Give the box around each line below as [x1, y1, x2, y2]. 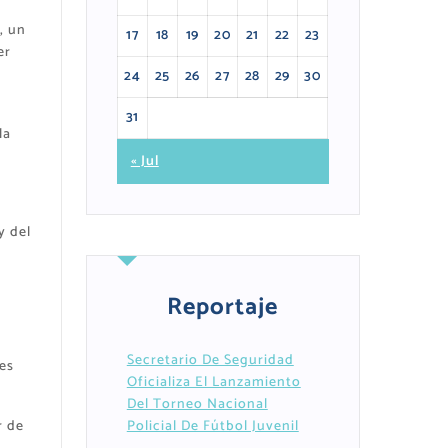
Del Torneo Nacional [126, 393, 268, 417]
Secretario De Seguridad [126, 349, 294, 373]
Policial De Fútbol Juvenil [126, 415, 299, 439]
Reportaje [167, 288, 279, 328]
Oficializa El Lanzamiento [126, 371, 301, 395]
